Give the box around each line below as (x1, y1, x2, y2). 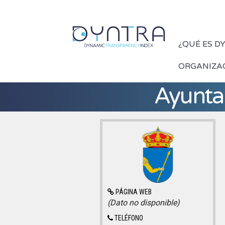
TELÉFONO (113, 213, 144, 222)
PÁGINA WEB (114, 187, 152, 196)
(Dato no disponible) (107, 197, 180, 207)
